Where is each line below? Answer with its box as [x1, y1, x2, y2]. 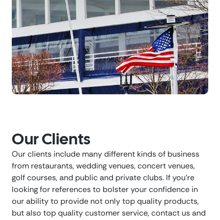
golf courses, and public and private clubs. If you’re [12, 172, 194, 183]
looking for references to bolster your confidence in [12, 184, 198, 195]
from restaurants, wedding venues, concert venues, [12, 161, 195, 171]
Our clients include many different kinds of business [12, 149, 199, 160]
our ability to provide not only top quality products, [12, 196, 199, 207]
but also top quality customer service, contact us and [12, 208, 206, 219]
